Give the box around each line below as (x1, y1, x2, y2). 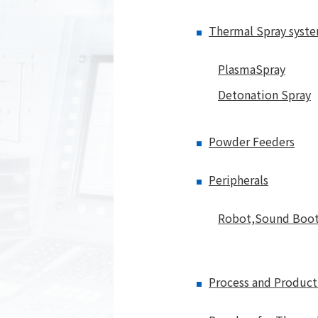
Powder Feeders (209, 133, 295, 150)
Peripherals (209, 171, 268, 188)
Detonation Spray (218, 86, 311, 103)
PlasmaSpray (218, 60, 285, 77)
